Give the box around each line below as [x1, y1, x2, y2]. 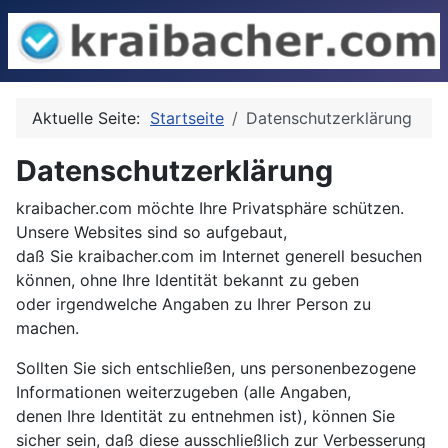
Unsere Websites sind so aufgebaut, [16, 222, 287, 243]
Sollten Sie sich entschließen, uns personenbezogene [16, 358, 416, 379]
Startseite [150, 108, 224, 129]
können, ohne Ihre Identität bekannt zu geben [16, 270, 359, 291]
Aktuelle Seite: [32, 108, 150, 129]
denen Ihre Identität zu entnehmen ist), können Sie [16, 406, 395, 427]
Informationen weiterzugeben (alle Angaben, [16, 382, 351, 403]
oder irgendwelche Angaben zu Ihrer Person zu [16, 294, 371, 315]
